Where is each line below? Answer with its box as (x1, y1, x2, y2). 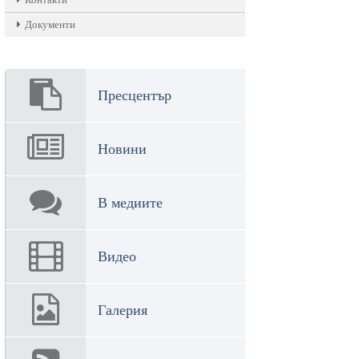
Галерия (98, 301, 147, 318)
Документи (25, 18, 75, 30)
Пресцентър (98, 87, 171, 103)
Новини (98, 140, 147, 157)
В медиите (98, 194, 163, 211)
